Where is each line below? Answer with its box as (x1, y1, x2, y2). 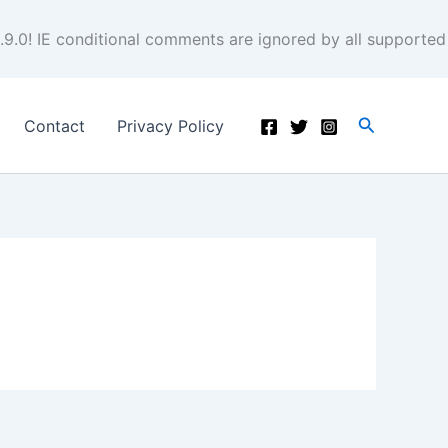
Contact (23, 115, 85, 136)
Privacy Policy (116, 115, 224, 136)
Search (356, 112, 416, 133)
